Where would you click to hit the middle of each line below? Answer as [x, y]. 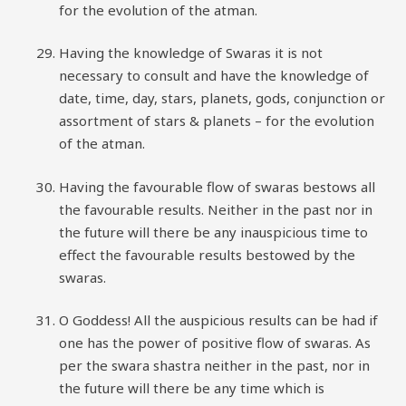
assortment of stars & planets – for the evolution [217, 121]
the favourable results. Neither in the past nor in [216, 209]
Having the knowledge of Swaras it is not [191, 53]
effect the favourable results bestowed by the [207, 254]
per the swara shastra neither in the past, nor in [214, 365]
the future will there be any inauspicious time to [213, 232]
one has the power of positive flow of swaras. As [215, 343]
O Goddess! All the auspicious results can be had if [218, 320]
